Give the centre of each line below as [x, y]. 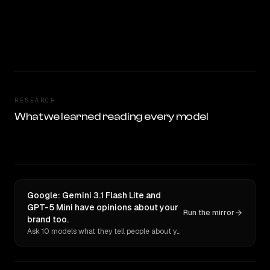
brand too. [48, 219]
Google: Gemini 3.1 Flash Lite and [94, 195]
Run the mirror [209, 213]
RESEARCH [35, 100]
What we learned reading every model [111, 117]
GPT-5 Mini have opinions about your [103, 207]
